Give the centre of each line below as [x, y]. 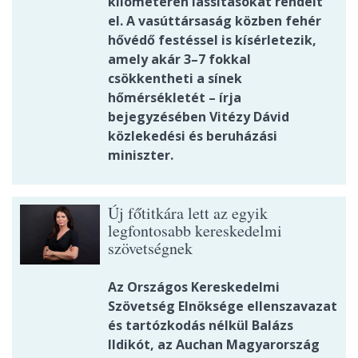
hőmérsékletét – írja [175, 98]
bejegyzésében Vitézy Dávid [199, 117]
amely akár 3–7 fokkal [179, 60]
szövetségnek [150, 249]
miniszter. [141, 155]
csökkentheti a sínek [175, 79]
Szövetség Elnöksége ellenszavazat [223, 306]
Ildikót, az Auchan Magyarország [214, 345]
